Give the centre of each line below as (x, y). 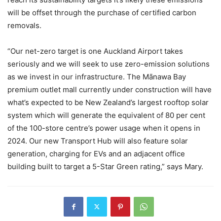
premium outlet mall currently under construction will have (110, 89)
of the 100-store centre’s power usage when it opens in (104, 128)
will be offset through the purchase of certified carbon (102, 12)
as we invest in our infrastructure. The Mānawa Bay (97, 76)
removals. (24, 25)
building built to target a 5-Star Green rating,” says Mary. (105, 166)
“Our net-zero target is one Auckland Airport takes (95, 51)
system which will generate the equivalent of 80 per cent (106, 115)
